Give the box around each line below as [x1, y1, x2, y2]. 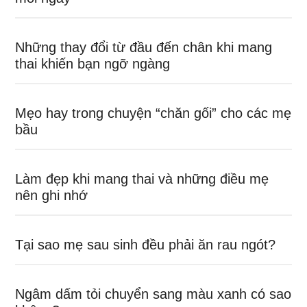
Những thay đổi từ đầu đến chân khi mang [15, 40, 273, 55]
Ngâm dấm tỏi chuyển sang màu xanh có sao [15, 286, 292, 302]
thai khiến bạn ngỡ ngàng [15, 56, 171, 71]
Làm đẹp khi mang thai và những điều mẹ [15, 171, 269, 186]
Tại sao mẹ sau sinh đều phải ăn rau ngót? [15, 237, 276, 252]
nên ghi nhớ [15, 188, 88, 203]
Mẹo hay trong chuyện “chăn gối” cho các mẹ [15, 106, 292, 121]
